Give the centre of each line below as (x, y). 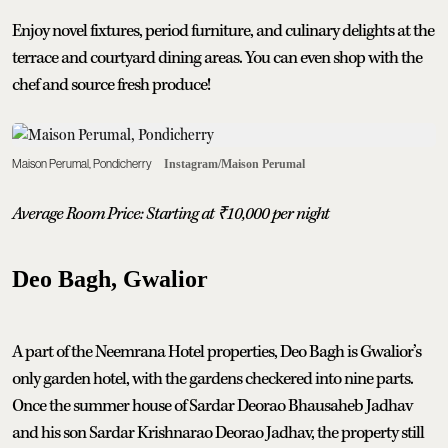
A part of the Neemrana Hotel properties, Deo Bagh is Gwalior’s (216, 351)
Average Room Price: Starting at (114, 213)
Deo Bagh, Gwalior (110, 278)
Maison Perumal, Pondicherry (82, 163)
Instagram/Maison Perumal (234, 163)
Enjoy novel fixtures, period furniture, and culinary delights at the (223, 30)
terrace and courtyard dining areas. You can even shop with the (217, 57)
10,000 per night (277, 213)
